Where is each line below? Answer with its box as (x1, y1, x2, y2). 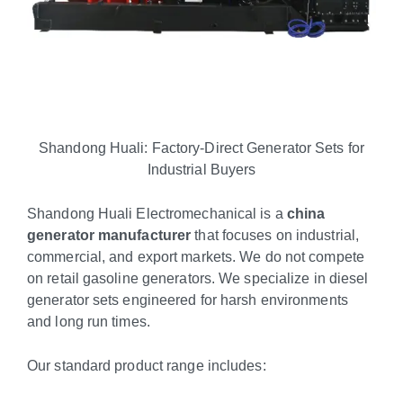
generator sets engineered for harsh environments (27, 291, 348, 308)
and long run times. (27, 312, 150, 329)
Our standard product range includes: (27, 356, 266, 373)
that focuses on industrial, (191, 226, 360, 243)
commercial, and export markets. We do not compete (27, 247, 364, 264)
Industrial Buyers (147, 161, 256, 178)
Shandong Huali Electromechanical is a (27, 204, 287, 221)
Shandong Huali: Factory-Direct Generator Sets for (39, 139, 364, 157)
